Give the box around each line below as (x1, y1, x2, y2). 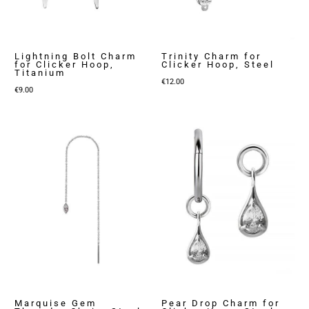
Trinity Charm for (161, 50, 261, 61)
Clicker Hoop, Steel (161, 59, 275, 70)
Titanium (14, 67, 66, 78)
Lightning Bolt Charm (14, 50, 137, 61)
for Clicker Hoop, (14, 59, 115, 70)
